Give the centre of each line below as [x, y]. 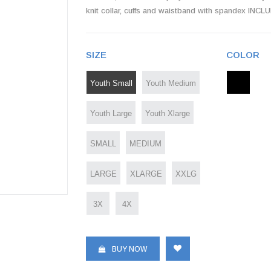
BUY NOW [129, 249]
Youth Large [111, 113]
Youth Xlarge [167, 113]
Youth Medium [171, 83]
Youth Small [111, 83]
